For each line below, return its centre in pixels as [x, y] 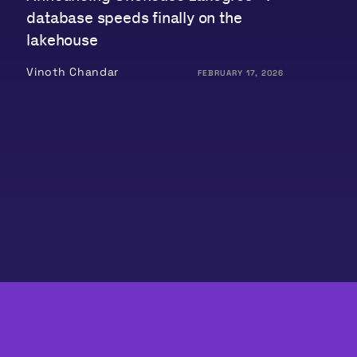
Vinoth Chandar [73, 71]
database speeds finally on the [134, 18]
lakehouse [62, 40]
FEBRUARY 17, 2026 [240, 73]
